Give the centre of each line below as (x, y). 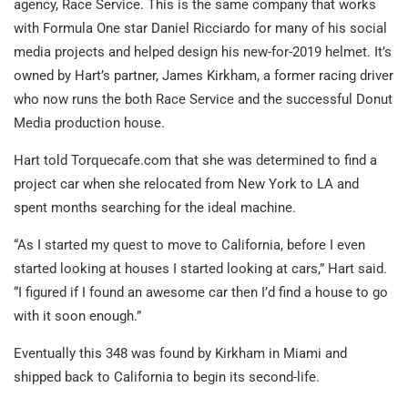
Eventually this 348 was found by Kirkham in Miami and (180, 353)
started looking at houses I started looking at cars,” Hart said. (200, 268)
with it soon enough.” (77, 316)
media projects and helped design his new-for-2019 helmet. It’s (203, 51)
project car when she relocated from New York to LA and (186, 184)
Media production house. (89, 122)
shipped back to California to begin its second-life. (167, 377)
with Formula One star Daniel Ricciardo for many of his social (200, 28)
